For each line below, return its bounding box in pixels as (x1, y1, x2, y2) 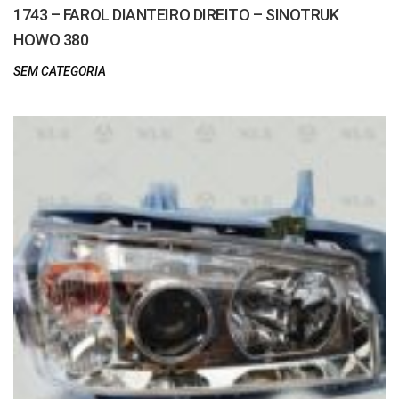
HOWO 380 (13, 30, 89, 49)
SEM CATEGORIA (13, 64, 106, 78)
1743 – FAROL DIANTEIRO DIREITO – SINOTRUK (13, 5, 339, 24)
